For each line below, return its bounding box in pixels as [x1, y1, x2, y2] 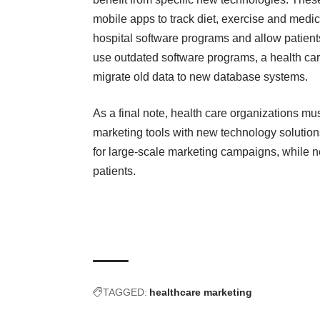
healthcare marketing [149, 286, 252, 299]
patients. [93, 165, 136, 178]
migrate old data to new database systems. [93, 71, 311, 84]
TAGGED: [103, 286, 147, 299]
